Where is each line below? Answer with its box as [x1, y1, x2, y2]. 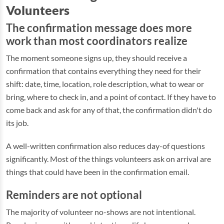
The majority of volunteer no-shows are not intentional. [6, 207, 195, 216]
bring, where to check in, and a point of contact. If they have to [6, 92, 216, 101]
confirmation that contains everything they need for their [6, 66, 201, 75]
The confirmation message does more [6, 21, 192, 34]
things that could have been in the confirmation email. [6, 167, 189, 176]
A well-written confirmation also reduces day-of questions [6, 141, 205, 150]
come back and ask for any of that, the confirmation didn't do [6, 105, 212, 114]
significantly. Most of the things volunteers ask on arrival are [6, 154, 211, 163]
